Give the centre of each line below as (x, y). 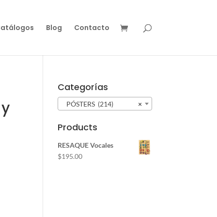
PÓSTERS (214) (88, 104)
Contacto (92, 28)
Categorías (83, 87)
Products (78, 127)
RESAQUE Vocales (86, 145)
